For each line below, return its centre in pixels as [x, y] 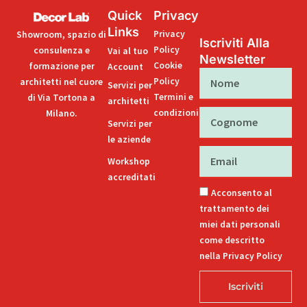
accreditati [131, 177]
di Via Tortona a [62, 97]
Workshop [128, 162]
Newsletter [233, 60]
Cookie [168, 65]
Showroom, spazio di [62, 34]
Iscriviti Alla [235, 43]
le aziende [129, 139]
